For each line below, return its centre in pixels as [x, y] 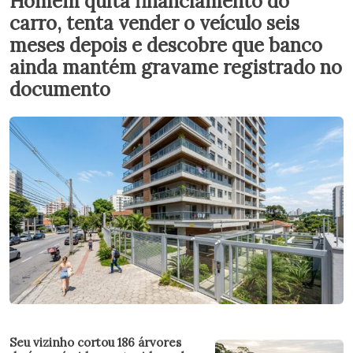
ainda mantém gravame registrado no [176, 67]
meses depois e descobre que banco [166, 45]
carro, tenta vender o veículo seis [154, 23]
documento [60, 89]
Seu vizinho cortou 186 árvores [95, 343]
